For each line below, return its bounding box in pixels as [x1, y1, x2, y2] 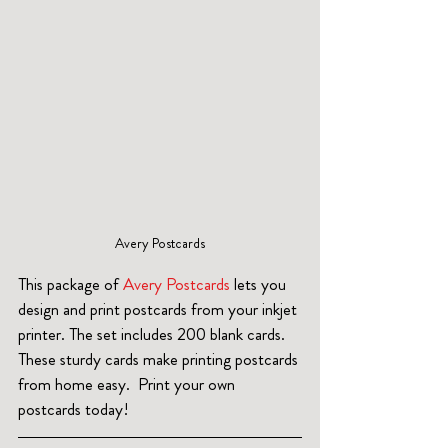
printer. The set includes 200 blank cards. [18, 322, 289, 347]
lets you [234, 272, 290, 297]
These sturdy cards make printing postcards [18, 347, 302, 372]
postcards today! [18, 397, 129, 422]
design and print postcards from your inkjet [18, 297, 301, 322]
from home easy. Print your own [18, 372, 239, 397]
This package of [18, 272, 123, 297]
